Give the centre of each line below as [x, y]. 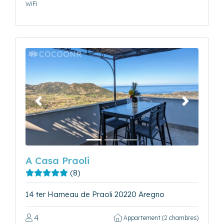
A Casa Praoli [57, 160]
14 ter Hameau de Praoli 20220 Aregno [95, 194]
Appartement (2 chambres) [160, 217]
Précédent [56, 105]
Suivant [197, 105]
